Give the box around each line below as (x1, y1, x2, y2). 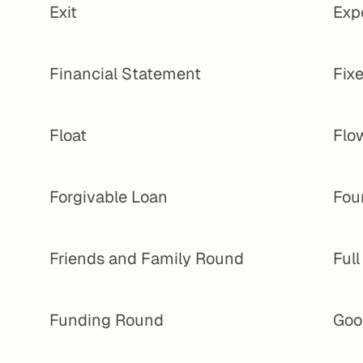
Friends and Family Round (49, 248, 245, 269)
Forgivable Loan (49, 186, 169, 207)
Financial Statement (49, 63, 202, 84)
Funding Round (49, 310, 164, 331)
